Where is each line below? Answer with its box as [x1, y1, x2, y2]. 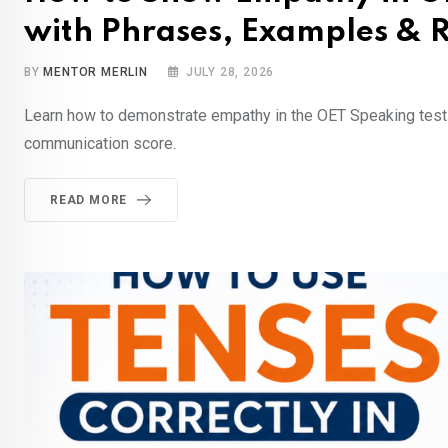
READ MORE [50, 193, 128, 208]
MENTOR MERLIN [43, 65, 148, 80]
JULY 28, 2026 [185, 65, 275, 80]
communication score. [24, 134, 176, 154]
